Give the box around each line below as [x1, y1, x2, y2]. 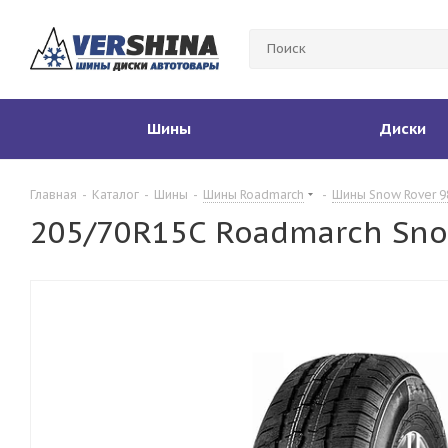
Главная [30, 187, 77, 202]
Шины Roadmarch [203, 187, 304, 202]
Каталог [92, 187, 139, 202]
